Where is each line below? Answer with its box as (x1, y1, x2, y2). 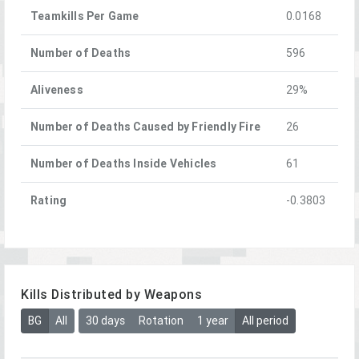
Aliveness (30, 83, 83, 97)
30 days (85, 313, 125, 329)
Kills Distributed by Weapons (21, 286, 202, 302)
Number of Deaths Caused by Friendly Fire (30, 119, 260, 134)
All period (241, 313, 288, 329)
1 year (196, 313, 228, 329)
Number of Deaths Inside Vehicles (30, 156, 217, 171)
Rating (30, 193, 67, 208)
